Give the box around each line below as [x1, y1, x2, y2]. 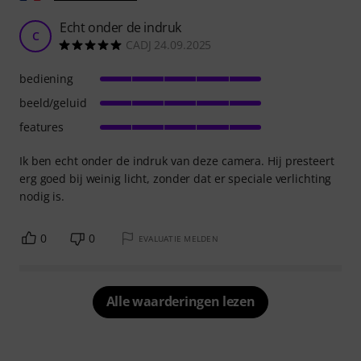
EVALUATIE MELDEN [138, 232, 218, 244]
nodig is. [19, 188, 65, 204]
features [19, 118, 64, 135]
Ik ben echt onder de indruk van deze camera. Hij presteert [19, 152, 334, 168]
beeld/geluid [19, 94, 87, 110]
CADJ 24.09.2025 [126, 36, 212, 52]
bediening [19, 70, 74, 86]
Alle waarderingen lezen [106, 292, 255, 310]
